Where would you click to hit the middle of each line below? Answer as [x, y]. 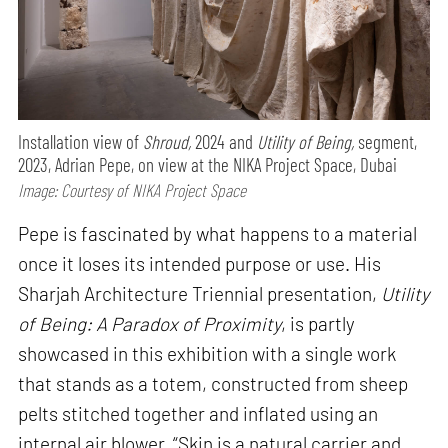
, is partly [318, 324]
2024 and [224, 141]
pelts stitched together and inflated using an [198, 414]
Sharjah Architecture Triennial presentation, [200, 294]
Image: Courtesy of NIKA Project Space [132, 189]
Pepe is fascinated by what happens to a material [218, 234]
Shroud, [167, 141]
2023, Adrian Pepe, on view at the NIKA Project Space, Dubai [208, 164]
